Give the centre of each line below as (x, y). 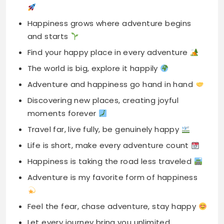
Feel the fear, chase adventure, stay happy (113, 151)
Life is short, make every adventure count (109, 90)
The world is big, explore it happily (94, 13)
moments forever (63, 58)
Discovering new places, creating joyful (103, 45)
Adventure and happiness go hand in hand (111, 29)
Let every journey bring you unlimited (99, 167)
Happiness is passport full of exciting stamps (115, 196)
